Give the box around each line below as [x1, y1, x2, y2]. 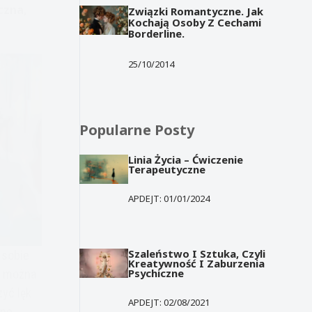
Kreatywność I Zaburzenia [128, 256, 265, 270]
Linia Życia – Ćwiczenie [128, 152, 244, 166]
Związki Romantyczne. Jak [128, 3, 264, 18]
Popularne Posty [79, 120, 195, 139]
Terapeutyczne [128, 162, 206, 176]
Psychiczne [128, 265, 185, 280]
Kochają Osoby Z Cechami [128, 15, 262, 29]
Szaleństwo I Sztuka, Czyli [128, 246, 266, 260]
